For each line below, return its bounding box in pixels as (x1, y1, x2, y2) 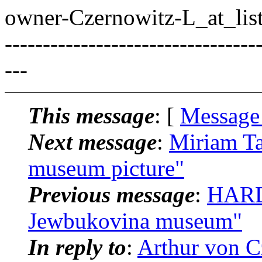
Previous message (28, 181, 195, 207)
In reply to (28, 234, 126, 260)
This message (28, 102, 154, 128)
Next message (28, 129, 157, 154)
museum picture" (28, 155, 184, 181)
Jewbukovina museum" (28, 208, 242, 233)
